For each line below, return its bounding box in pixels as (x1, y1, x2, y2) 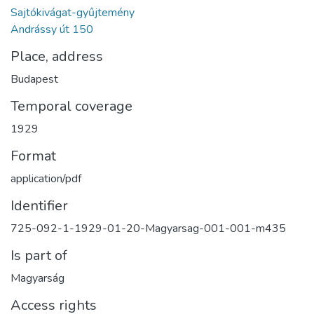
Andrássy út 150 (11, 21, 93, 37)
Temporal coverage (11, 96, 132, 116)
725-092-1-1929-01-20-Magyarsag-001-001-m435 (11, 220, 286, 236)
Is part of (11, 245, 67, 265)
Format (11, 146, 56, 165)
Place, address (11, 46, 103, 66)
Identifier (11, 196, 68, 215)
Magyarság (11, 270, 64, 286)
